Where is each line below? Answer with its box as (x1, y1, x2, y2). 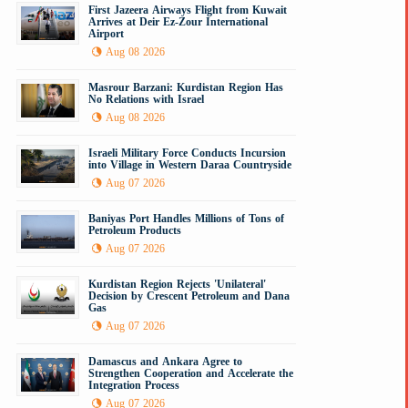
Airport (87, 24, 124, 44)
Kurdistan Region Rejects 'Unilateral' (87, 274, 266, 294)
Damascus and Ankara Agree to (87, 352, 242, 372)
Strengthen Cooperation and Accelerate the (87, 363, 293, 383)
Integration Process (87, 375, 179, 395)
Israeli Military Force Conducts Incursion (87, 143, 286, 163)
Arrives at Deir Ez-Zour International (87, 12, 268, 32)
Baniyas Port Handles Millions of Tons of (87, 209, 284, 229)
